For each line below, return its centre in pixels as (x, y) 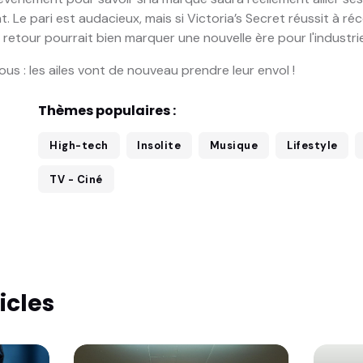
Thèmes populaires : (107, 110)
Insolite (159, 145)
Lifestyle (312, 145)
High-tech (79, 145)
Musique (234, 145)
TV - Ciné (76, 179)
